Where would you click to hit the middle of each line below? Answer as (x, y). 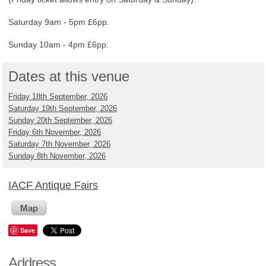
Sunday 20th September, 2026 (60, 120)
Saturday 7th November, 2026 (59, 144)
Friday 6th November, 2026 (55, 132)
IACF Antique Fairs (53, 185)
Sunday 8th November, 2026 (57, 156)
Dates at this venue (69, 76)
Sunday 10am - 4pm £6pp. (58, 45)
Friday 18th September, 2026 (58, 96)
